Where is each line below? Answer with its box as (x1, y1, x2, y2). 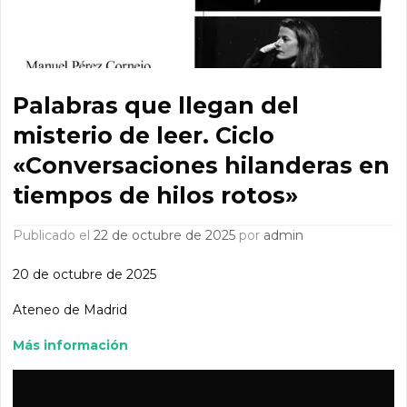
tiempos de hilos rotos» (13, 181, 299, 209)
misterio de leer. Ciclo (13, 121, 275, 149)
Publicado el (23, 226, 94, 243)
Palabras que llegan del (13, 91, 300, 119)
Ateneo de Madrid (13, 301, 128, 318)
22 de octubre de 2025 (94, 226, 236, 243)
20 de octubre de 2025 (13, 265, 157, 283)
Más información (13, 336, 129, 353)
